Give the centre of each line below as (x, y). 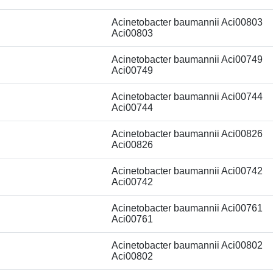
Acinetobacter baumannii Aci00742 (187, 171)
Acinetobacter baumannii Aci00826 (187, 134)
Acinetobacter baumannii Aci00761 (187, 208)
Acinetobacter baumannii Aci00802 (187, 245)
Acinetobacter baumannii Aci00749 (187, 59)
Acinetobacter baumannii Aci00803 (187, 22)
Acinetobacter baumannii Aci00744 (187, 97)
